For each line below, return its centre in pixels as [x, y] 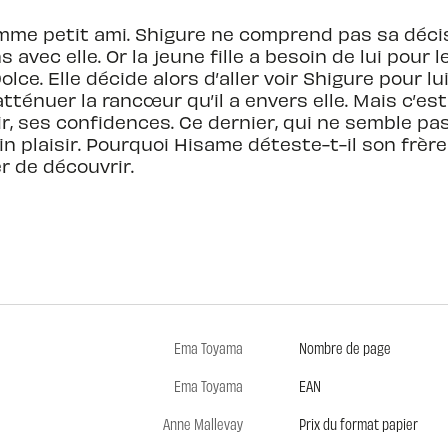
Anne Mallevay [202, 424]
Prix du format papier [358, 424]
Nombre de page [344, 348]
